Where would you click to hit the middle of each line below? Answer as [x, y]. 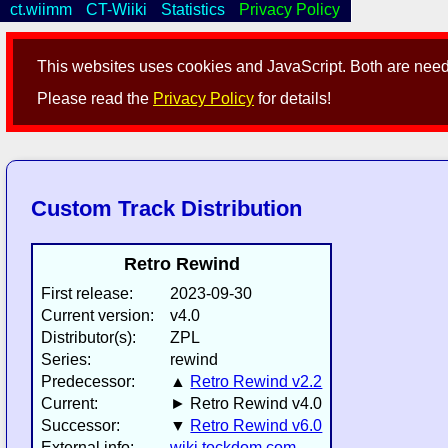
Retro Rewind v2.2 [256, 382]
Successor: [81, 426]
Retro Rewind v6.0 [256, 426]
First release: [87, 294]
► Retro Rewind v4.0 [246, 404]
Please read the [95, 99]
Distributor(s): [89, 338]
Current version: [98, 316]
